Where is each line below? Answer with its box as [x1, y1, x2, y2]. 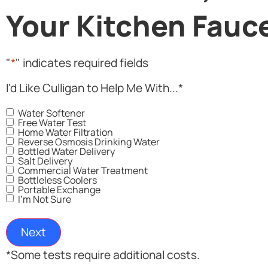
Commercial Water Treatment [18, 164, 148, 178]
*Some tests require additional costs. [6, 247, 200, 263]
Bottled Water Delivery [18, 145, 115, 159]
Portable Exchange [18, 183, 100, 197]
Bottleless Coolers [18, 173, 97, 187]
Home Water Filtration [18, 126, 113, 139]
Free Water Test [18, 116, 86, 130]
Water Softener [18, 106, 85, 120]
